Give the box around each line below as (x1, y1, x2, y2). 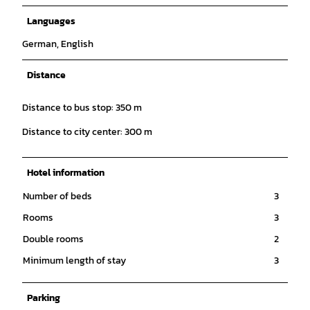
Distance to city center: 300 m (22, 124, 152, 139)
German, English (22, 36, 93, 51)
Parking (27, 290, 60, 305)
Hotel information (27, 165, 104, 180)
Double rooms (23, 231, 84, 246)
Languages (27, 13, 75, 28)
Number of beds (23, 188, 92, 203)
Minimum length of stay (23, 253, 126, 268)
